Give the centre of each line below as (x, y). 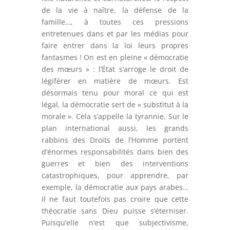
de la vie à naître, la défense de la (115, 10)
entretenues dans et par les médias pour (115, 34)
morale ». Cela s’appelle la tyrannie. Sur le (115, 117)
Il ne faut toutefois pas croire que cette (115, 199)
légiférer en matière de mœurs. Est (115, 81)
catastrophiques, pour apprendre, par (115, 176)
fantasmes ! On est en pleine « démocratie (115, 57)
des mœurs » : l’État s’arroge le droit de (115, 69)
